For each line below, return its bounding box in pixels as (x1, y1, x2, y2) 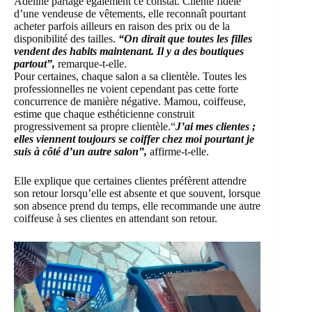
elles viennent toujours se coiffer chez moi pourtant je (14, 133, 254, 146)
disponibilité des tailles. (14, 33, 118, 45)
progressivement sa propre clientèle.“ (14, 120, 175, 133)
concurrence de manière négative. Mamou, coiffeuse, (14, 95, 246, 108)
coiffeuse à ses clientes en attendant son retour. (14, 212, 217, 225)
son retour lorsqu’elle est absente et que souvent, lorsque (14, 187, 260, 200)
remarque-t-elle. (55, 58, 127, 70)
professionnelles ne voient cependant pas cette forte (14, 83, 238, 95)
